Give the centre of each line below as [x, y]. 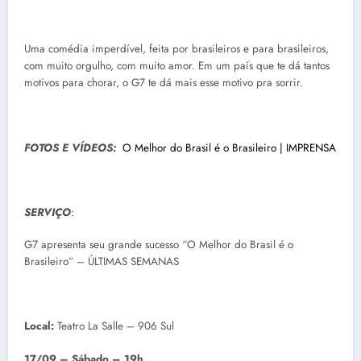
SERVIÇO [48, 212]
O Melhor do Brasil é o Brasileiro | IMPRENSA [229, 147]
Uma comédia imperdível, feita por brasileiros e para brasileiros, [176, 49]
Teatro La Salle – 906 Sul [116, 326]
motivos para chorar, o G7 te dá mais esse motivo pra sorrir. [164, 83]
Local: [41, 326]
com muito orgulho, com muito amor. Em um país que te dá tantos [177, 66]
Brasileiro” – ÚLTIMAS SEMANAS [102, 262]
